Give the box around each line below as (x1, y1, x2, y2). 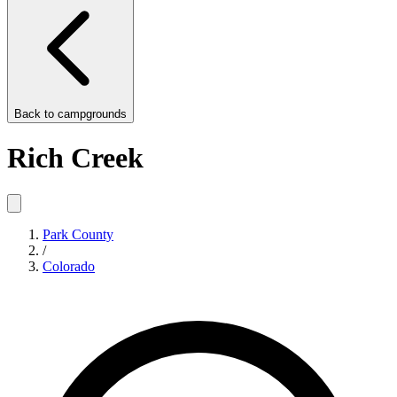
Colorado (43, 258, 95, 274)
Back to (14, 107, 58, 121)
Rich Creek (7, 142, 144, 175)
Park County (43, 226, 113, 242)
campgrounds (58, 107, 127, 121)
